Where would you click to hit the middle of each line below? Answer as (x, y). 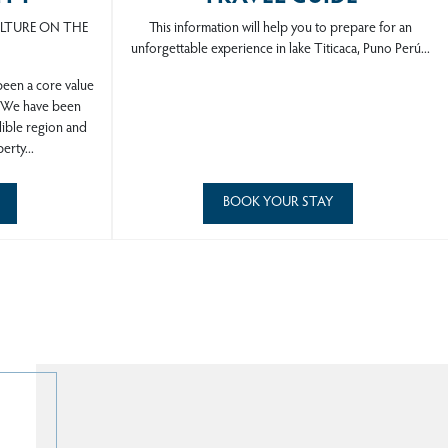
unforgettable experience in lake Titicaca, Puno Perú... (280, 50)
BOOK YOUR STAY (277, 203)
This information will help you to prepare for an (280, 29)
